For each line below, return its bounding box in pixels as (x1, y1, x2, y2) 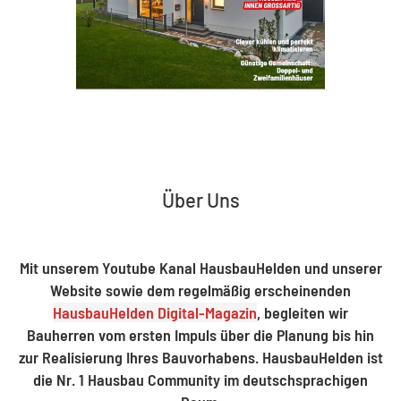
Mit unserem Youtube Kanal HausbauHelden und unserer (19, 257, 382, 277)
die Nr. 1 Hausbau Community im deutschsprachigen (33, 369, 368, 389)
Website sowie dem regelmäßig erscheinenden (50, 279, 351, 300)
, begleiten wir (257, 302, 348, 322)
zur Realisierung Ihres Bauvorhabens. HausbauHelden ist (18, 346, 383, 367)
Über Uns (161, 188, 240, 212)
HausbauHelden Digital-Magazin (53, 302, 257, 322)
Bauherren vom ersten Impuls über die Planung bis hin (27, 324, 374, 345)
